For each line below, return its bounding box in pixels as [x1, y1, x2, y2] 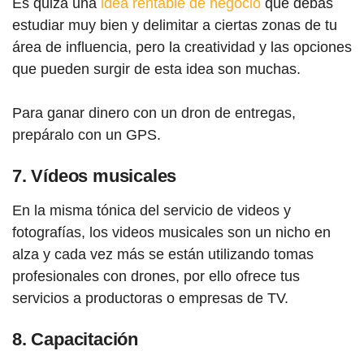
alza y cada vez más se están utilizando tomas [12, 245, 314, 262]
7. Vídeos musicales [12, 165, 177, 186]
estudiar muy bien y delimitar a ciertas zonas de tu [12, 16, 337, 33]
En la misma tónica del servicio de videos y [12, 201, 291, 219]
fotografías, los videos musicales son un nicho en [12, 223, 331, 240]
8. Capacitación [12, 328, 138, 349]
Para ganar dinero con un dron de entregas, [12, 104, 296, 121]
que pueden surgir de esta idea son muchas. [12, 60, 301, 77]
